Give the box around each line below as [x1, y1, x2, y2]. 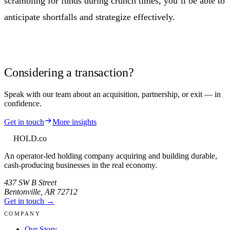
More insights [52, 117, 97, 126]
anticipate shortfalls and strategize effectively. [4, 11, 175, 22]
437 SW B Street [4, 178, 56, 187]
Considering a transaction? [4, 65, 134, 79]
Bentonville [4, 187, 41, 196]
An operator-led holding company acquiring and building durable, [4, 151, 217, 160]
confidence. [4, 99, 42, 108]
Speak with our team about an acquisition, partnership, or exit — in [4, 89, 221, 99]
